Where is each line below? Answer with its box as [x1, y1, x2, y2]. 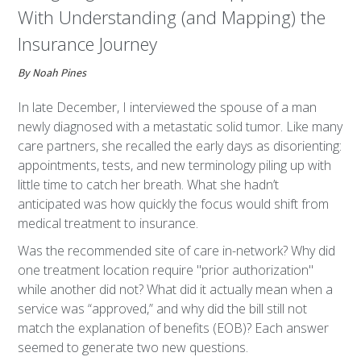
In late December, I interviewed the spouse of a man [18, 98, 317, 116]
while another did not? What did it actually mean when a [18, 280, 334, 298]
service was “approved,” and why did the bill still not [18, 300, 308, 317]
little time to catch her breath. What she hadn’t [18, 176, 280, 193]
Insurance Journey [18, 31, 158, 56]
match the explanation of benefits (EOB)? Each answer [18, 319, 330, 337]
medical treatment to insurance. [18, 214, 199, 232]
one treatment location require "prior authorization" [18, 261, 314, 279]
